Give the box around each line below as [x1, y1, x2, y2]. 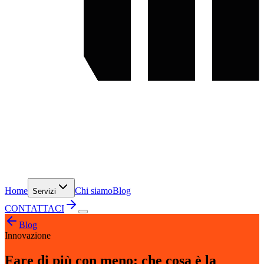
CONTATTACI [5, 203, 64, 213]
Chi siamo [75, 186, 113, 196]
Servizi [32, 187, 56, 196]
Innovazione [5, 230, 51, 240]
